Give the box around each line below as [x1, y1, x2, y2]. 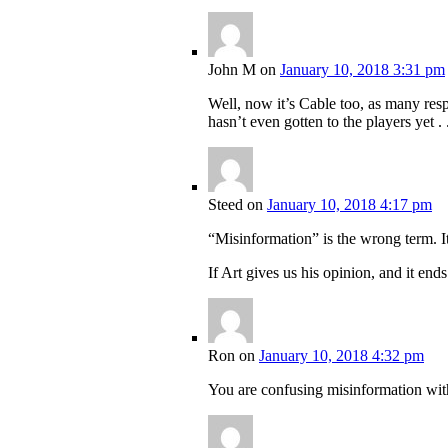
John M [208, 61, 256, 79]
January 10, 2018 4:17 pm [267, 196, 432, 214]
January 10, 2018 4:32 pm [259, 347, 424, 365]
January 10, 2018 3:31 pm [280, 61, 445, 79]
